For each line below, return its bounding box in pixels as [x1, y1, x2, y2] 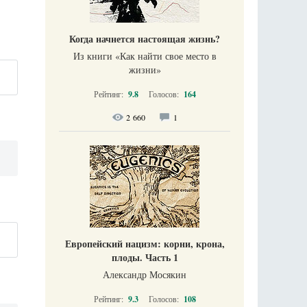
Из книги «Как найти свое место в [73, 49, 217, 62]
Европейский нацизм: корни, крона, [64, 236, 225, 251]
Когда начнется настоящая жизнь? [69, 32, 220, 46]
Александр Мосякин [103, 268, 186, 281]
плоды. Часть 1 [111, 250, 178, 265]
